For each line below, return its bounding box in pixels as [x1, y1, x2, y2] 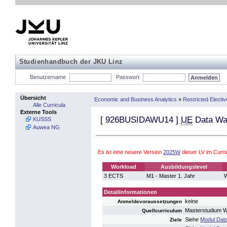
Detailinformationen [104, 189, 157, 195]
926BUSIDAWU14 [105, 115, 173, 125]
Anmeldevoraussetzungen [118, 199, 182, 204]
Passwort [116, 74, 139, 81]
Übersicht [20, 95, 46, 101]
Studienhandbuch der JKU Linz [19, 57, 123, 65]
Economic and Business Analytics [94, 96, 177, 102]
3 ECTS [104, 173, 123, 179]
